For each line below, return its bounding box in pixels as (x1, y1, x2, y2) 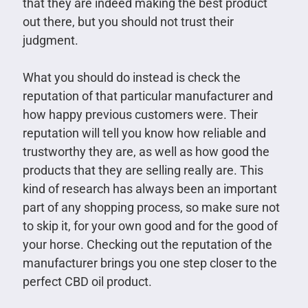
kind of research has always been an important (22, 181, 277, 196)
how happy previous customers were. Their (22, 107, 258, 122)
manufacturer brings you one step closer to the (22, 255, 277, 270)
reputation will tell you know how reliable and (22, 125, 266, 140)
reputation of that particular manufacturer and (22, 88, 273, 103)
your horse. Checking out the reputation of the (22, 236, 272, 252)
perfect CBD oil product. (22, 274, 152, 289)
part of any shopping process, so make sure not (22, 199, 280, 214)
